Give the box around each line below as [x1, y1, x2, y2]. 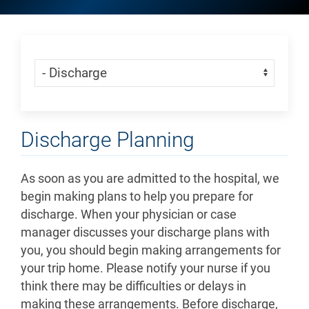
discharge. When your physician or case [21, 207, 237, 221]
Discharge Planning [21, 127, 195, 152]
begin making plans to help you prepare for [21, 189, 253, 203]
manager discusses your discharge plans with [21, 225, 270, 239]
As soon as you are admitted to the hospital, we [21, 171, 279, 186]
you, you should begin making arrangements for [21, 243, 281, 257]
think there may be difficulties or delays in [21, 279, 246, 293]
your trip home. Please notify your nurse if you [21, 261, 270, 275]
